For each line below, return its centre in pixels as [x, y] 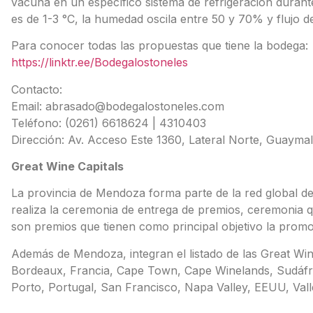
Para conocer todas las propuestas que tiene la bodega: [159, 46]
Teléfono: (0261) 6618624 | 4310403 [108, 123]
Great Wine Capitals [67, 166]
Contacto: [36, 89]
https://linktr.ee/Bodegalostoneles [99, 63]
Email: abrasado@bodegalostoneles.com [117, 106]
